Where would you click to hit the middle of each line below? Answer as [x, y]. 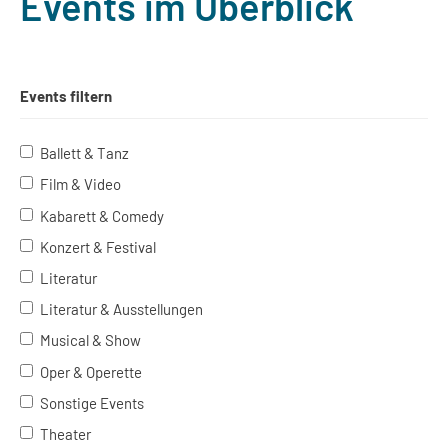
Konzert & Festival [98, 246]
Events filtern [66, 96]
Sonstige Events [92, 402]
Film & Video [80, 184]
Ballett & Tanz [84, 153]
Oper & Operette [91, 371]
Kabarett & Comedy [102, 215]
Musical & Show [90, 340]
